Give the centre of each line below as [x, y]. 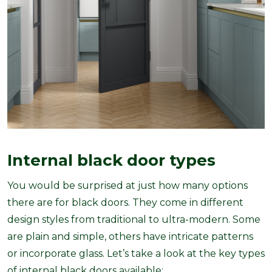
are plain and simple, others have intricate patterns [130, 237]
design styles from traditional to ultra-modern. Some [134, 220]
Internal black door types [111, 161]
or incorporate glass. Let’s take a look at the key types [136, 254]
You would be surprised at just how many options [127, 186]
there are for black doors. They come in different [125, 203]
